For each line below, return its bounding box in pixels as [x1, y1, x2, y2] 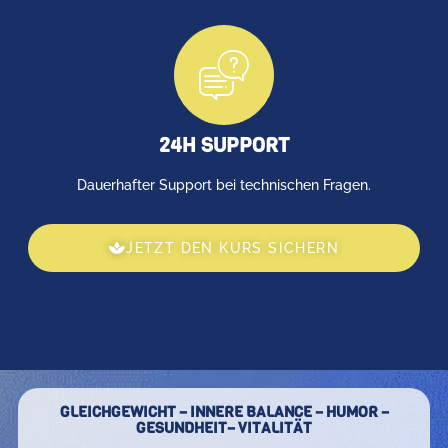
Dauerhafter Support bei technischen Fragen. [77, 176, 371, 193]
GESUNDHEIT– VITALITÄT [136, 418, 312, 439]
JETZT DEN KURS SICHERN [126, 239, 340, 256]
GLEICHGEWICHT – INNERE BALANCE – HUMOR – [59, 402, 389, 423]
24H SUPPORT [159, 131, 289, 159]
